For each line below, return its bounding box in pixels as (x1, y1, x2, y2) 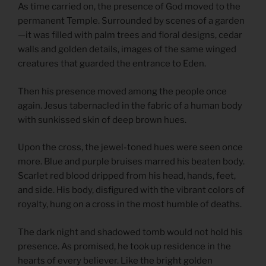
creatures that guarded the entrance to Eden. (18, 58, 206, 69)
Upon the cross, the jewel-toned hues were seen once (18, 142, 243, 153)
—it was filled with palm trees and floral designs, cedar (18, 30, 242, 41)
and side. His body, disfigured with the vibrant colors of (18, 185, 245, 196)
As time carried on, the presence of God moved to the (18, 1, 240, 12)
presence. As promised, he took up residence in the (18, 240, 231, 252)
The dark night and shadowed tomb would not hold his (18, 226, 243, 237)
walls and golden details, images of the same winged (18, 44, 236, 55)
